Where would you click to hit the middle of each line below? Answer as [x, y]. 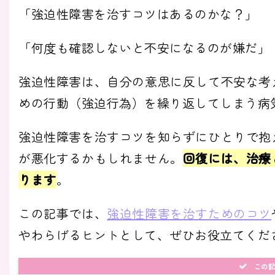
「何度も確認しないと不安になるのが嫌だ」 [144, 47]
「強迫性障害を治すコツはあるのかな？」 [138, 14]
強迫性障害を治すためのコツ [189, 213]
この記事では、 [63, 213]
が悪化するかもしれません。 [101, 158]
